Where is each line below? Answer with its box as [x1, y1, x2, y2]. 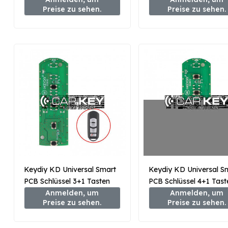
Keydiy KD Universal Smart [24, 164, 116, 174]
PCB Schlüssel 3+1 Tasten [24, 176, 110, 186]
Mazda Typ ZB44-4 [24, 188, 90, 197]
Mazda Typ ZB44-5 [148, 188, 214, 197]
